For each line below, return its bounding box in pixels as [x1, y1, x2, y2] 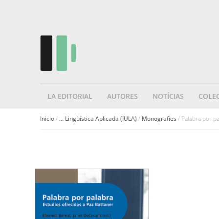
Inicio [40, 114, 54, 123]
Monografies [142, 114, 176, 123]
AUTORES [107, 91, 138, 101]
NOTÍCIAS [153, 91, 184, 101]
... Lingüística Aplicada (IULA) [59, 114, 137, 123]
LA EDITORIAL [47, 91, 92, 101]
